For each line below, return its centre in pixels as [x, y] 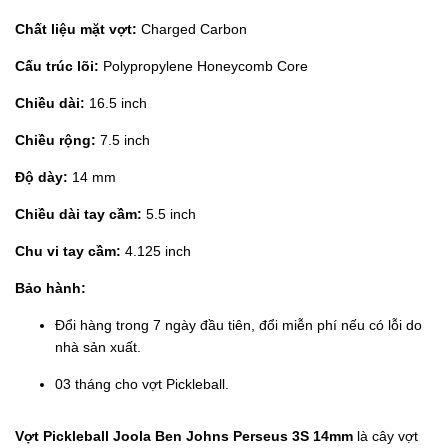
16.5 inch [116, 103]
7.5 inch [123, 140]
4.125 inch [156, 251]
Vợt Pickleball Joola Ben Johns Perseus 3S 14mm [184, 436]
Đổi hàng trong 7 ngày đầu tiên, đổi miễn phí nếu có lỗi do [238, 325]
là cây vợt [385, 436]
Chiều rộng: [55, 140]
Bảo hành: [50, 288]
